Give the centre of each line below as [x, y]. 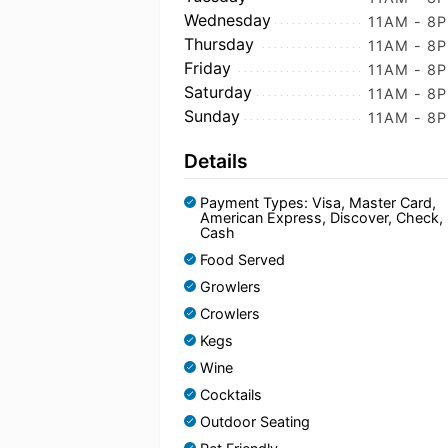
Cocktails [231, 394]
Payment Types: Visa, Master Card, [318, 202]
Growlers [230, 286]
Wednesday [227, 20]
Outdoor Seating [255, 421]
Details [216, 161]
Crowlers [230, 313]
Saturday [218, 92]
